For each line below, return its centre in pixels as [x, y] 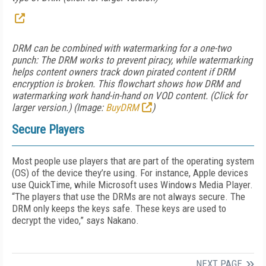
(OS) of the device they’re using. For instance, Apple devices [130, 173]
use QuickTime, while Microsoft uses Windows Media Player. [132, 185]
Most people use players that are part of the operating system [133, 161]
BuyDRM [122, 107]
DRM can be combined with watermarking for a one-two [122, 48]
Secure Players [48, 129]
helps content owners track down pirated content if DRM [123, 72]
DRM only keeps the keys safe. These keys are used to [119, 208]
